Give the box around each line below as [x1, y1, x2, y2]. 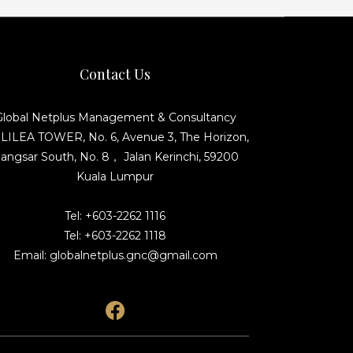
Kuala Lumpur [76, 169, 154, 184]
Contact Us [80, 65, 150, 84]
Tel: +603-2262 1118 [64, 229, 166, 243]
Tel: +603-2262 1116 [65, 209, 165, 223]
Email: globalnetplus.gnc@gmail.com [13, 248, 217, 262]
